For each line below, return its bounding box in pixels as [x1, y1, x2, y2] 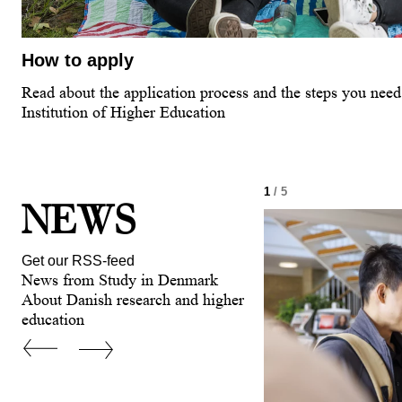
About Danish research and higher [22, 291, 244, 310]
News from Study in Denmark [22, 271, 218, 290]
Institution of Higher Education [22, 103, 225, 122]
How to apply [22, 50, 134, 71]
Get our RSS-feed [22, 253, 135, 269]
